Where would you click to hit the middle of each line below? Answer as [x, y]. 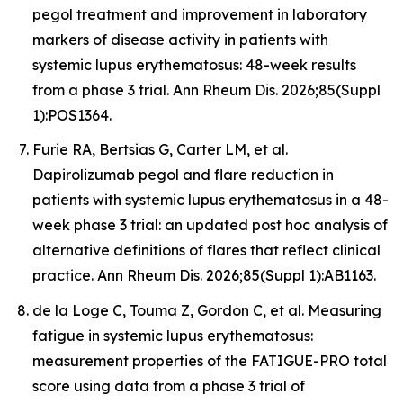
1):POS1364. [72, 115]
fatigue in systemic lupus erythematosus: [173, 335]
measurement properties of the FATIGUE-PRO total [210, 360]
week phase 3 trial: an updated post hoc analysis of [210, 225]
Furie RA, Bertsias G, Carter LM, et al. [160, 150]
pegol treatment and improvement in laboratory [200, 14]
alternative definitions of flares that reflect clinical [206, 251]
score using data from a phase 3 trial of [169, 385]
